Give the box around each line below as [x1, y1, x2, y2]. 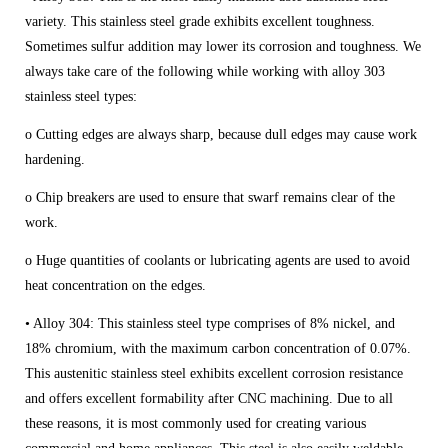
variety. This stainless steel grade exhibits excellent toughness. [25, 13, 375, 29]
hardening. [25, 151, 89, 167]
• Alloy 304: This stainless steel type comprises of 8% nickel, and [25, 315, 395, 331]
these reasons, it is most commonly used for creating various [25, 415, 366, 431]
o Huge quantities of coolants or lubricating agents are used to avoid [25, 252, 410, 268]
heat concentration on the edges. [25, 277, 206, 293]
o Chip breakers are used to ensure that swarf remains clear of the [25, 189, 395, 205]
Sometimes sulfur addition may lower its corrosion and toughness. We [25, 38, 421, 54]
